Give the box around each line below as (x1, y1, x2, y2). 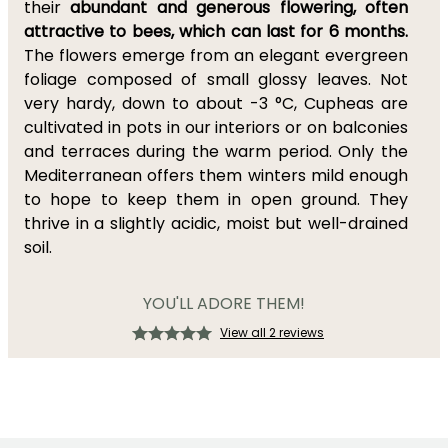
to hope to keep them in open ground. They (24, 188, 408, 211)
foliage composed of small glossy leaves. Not (24, 68, 408, 91)
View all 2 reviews (220, 324, 324, 341)
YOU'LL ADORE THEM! (143, 292, 305, 315)
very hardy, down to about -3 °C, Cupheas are (24, 92, 408, 115)
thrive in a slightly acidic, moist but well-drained (24, 212, 408, 235)
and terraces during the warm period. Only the (24, 140, 408, 163)
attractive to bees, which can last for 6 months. (24, 20, 408, 43)
